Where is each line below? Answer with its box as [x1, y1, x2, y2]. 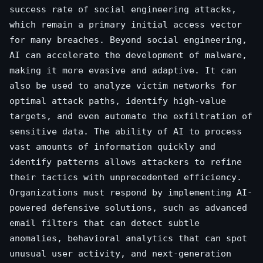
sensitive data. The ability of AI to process [9, 126, 242, 137]
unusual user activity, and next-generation [9, 248, 231, 259]
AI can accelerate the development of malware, [9, 49, 247, 60]
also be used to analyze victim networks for [9, 80, 237, 91]
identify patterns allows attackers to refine [9, 156, 242, 167]
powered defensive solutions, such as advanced [9, 202, 247, 213]
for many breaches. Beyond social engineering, [9, 34, 247, 45]
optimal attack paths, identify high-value [9, 95, 226, 106]
